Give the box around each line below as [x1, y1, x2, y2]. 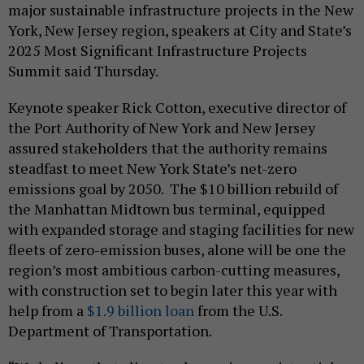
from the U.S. [194, 301, 282, 321]
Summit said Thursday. [8, 61, 158, 81]
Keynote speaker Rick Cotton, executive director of [8, 97, 346, 118]
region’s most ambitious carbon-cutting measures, [8, 260, 340, 280]
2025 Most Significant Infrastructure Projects [8, 41, 307, 61]
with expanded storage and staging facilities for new [8, 219, 354, 240]
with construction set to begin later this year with [8, 280, 337, 301]
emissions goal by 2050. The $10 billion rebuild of [8, 179, 338, 199]
